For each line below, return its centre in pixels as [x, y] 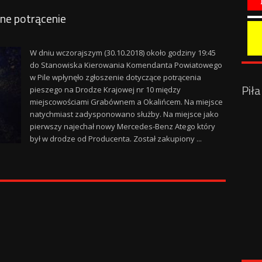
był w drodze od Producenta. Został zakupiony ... [116, 139]
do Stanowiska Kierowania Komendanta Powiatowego [126, 65]
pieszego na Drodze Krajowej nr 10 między [105, 89]
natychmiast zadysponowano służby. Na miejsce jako [124, 114]
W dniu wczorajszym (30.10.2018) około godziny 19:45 [123, 53]
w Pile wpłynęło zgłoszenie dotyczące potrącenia [115, 77]
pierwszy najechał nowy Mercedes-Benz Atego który [122, 126]
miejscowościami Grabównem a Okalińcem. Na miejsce [126, 102]
